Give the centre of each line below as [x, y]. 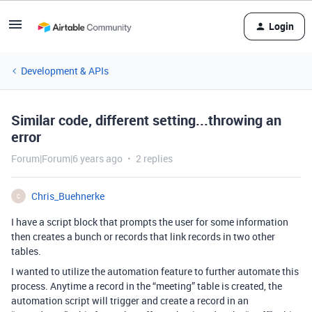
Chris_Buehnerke [68, 196]
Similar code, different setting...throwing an [146, 120]
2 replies [154, 158]
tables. [26, 251]
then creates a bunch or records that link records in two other [143, 236]
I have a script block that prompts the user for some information [150, 222]
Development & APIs [65, 71]
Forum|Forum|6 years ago [67, 158]
